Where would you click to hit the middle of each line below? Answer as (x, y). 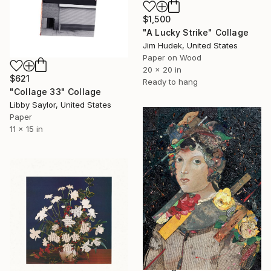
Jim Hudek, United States (190, 45)
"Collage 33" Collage (56, 92)
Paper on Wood (172, 57)
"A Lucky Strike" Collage (196, 32)
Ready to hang (170, 81)
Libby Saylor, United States (60, 105)
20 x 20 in (162, 69)
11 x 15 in (26, 129)
